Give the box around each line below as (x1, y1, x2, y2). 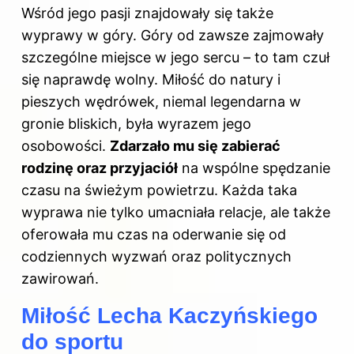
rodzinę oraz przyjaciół (21, 160, 178, 177)
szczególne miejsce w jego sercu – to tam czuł (21, 49, 330, 66)
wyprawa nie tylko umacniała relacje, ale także (21, 204, 330, 221)
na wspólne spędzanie (178, 160, 330, 177)
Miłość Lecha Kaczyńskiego (21, 303, 318, 329)
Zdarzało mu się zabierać (110, 137, 281, 155)
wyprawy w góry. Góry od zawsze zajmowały (21, 27, 324, 44)
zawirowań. (21, 270, 99, 288)
